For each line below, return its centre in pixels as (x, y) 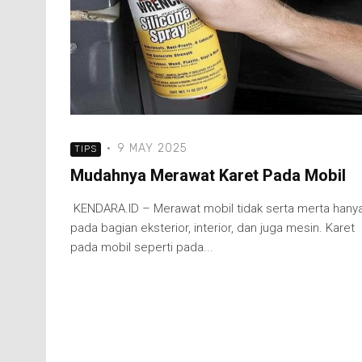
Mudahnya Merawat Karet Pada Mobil (208, 176)
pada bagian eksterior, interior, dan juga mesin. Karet (213, 228)
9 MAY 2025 (152, 148)
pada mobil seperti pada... (142, 247)
